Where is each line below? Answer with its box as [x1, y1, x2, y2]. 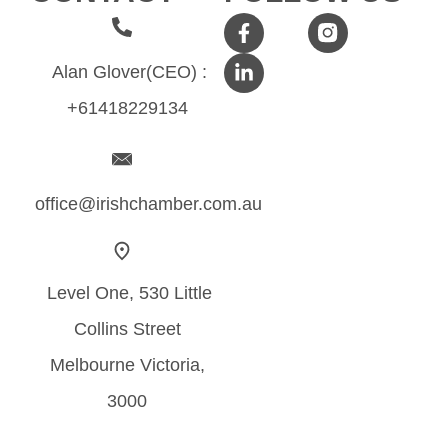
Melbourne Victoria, [49, 355, 205, 375]
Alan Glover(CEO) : [52, 62, 207, 82]
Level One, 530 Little [47, 283, 212, 303]
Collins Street [73, 319, 181, 339]
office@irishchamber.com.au [35, 194, 262, 214]
